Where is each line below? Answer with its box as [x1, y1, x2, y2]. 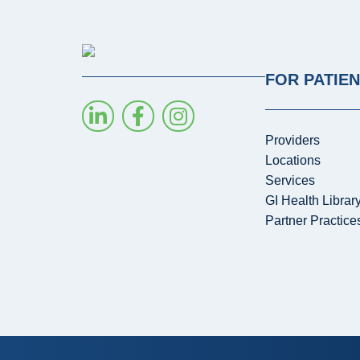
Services [265, 174, 315, 188]
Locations [265, 153, 321, 168]
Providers [265, 133, 320, 148]
